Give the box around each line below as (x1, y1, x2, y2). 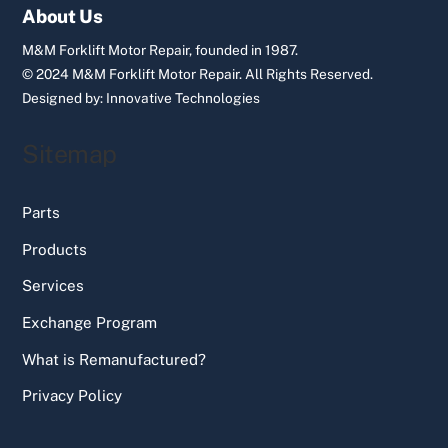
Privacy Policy (22, 387, 123, 405)
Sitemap (22, 138, 117, 169)
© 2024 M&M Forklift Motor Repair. (22, 66, 246, 83)
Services (22, 277, 85, 295)
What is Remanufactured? (22, 350, 207, 368)
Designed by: (22, 90, 107, 107)
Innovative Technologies (106, 90, 261, 107)
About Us (22, 5, 103, 28)
